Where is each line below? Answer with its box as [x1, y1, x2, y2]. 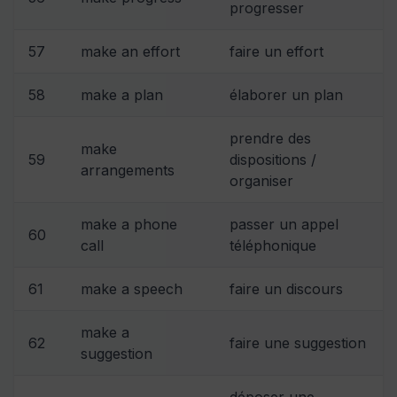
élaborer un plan [230, 85, 343, 104]
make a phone [81, 214, 177, 233]
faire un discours [230, 279, 343, 298]
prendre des [230, 128, 311, 147]
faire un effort [230, 42, 323, 60]
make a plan [81, 85, 163, 104]
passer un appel [230, 214, 339, 233]
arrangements [81, 160, 175, 179]
